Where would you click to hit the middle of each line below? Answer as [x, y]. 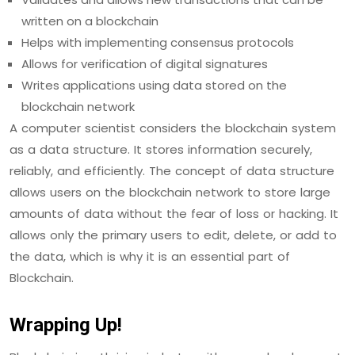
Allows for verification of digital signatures [145, 63]
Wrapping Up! [66, 324]
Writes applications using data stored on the [154, 85]
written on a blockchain [90, 21]
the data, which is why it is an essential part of [150, 256]
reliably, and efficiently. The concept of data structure [172, 170]
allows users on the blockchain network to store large [170, 192]
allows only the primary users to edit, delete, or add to [173, 235]
